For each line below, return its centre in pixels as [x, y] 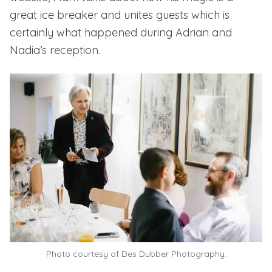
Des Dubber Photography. [174, 253]
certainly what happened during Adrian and [121, 33]
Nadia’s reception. [55, 50]
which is [209, 15]
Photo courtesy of [83, 253]
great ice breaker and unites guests [99, 15]
